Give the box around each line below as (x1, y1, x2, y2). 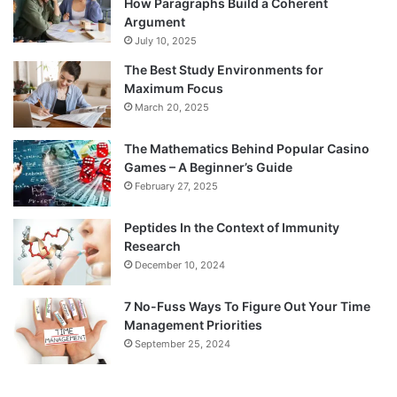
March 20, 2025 (135, 100, 209, 113)
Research (124, 237, 181, 253)
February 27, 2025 (135, 179, 218, 192)
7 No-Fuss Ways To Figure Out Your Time (124, 298, 370, 314)
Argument (124, 13, 185, 29)
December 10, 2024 (135, 258, 225, 271)
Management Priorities (124, 316, 262, 332)
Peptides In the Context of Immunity (124, 219, 339, 235)
